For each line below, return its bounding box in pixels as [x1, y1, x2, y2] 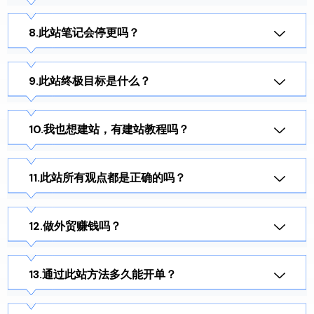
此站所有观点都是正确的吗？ [40, 170, 186, 186]
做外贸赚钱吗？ [43, 219, 121, 234]
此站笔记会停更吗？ [39, 25, 139, 41]
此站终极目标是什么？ [39, 74, 151, 89]
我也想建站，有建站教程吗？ [43, 122, 189, 137]
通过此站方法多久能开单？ [42, 267, 177, 282]
